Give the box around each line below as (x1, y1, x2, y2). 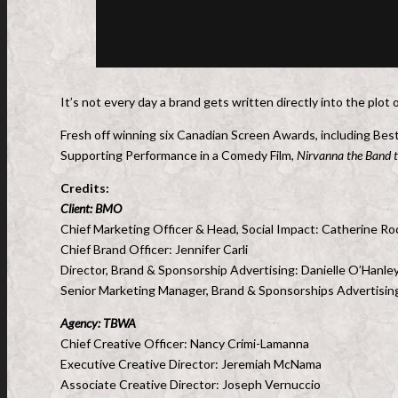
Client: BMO (60, 201, 122, 216)
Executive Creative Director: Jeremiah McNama (60, 356, 324, 371)
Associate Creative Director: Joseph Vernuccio (60, 377, 326, 392)
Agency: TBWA (60, 315, 139, 330)
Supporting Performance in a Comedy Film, (60, 147, 297, 163)
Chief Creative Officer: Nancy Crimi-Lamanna (60, 336, 312, 351)
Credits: (60, 180, 109, 195)
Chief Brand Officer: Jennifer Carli (60, 242, 251, 257)
